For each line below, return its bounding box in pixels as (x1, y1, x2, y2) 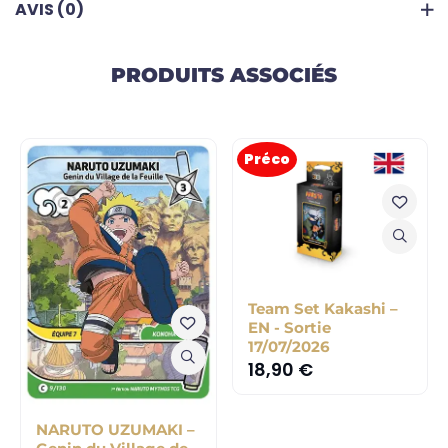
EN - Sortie (247, 318, 331, 338)
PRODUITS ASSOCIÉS (111, 62, 337, 87)
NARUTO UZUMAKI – (36, 419, 195, 439)
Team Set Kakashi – (247, 299, 398, 319)
